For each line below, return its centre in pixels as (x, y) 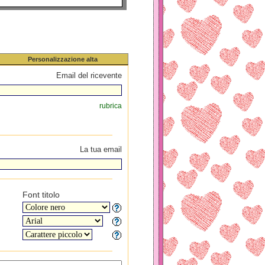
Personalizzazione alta (62, 59)
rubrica (110, 106)
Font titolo (41, 195)
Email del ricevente (89, 75)
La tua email (101, 149)
